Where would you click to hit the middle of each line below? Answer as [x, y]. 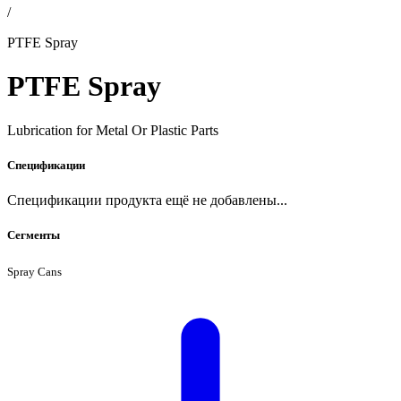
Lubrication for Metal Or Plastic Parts [113, 130]
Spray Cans [34, 271]
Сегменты [34, 235]
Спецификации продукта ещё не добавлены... [147, 200]
